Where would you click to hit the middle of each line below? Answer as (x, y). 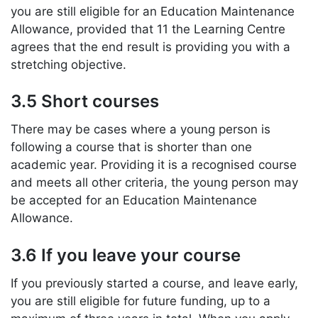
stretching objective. (68, 64)
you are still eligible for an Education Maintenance (153, 11)
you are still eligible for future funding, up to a (141, 301)
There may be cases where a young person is (141, 130)
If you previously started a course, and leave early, (154, 283)
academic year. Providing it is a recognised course (154, 165)
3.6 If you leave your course (126, 255)
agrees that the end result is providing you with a (150, 46)
